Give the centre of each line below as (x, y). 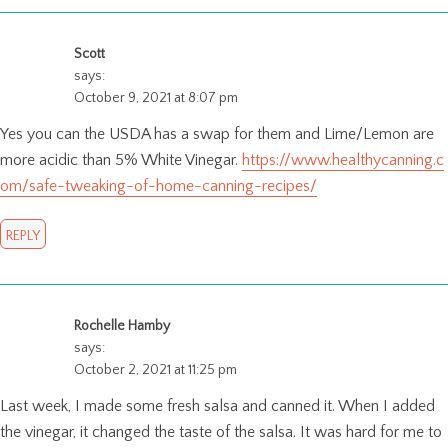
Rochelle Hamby (122, 325)
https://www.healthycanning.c (343, 159)
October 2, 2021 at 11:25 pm (155, 369)
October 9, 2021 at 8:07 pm (156, 97)
